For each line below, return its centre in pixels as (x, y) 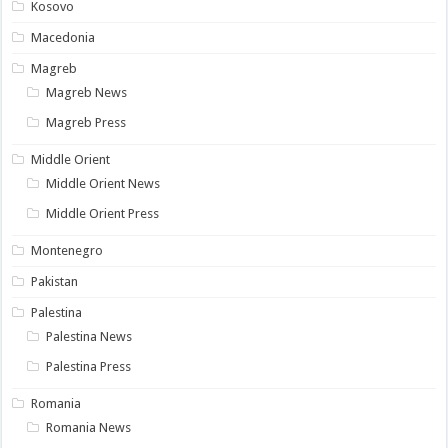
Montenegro (67, 251)
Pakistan (55, 282)
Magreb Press (86, 123)
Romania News (89, 428)
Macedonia (63, 38)
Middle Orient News (103, 184)
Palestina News (89, 337)
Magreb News (87, 93)
